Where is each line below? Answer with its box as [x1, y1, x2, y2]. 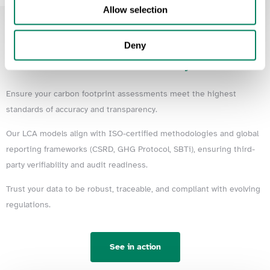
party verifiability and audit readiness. [6, 159, 148, 170]
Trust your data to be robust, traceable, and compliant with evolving [6, 183, 260, 194]
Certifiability [113, 53, 191, 74]
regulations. [6, 199, 51, 210]
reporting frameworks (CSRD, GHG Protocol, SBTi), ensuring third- [6, 143, 255, 154]
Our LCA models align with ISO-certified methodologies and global [6, 128, 259, 139]
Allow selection [102, 4, 168, 15]
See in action [109, 241, 161, 252]
